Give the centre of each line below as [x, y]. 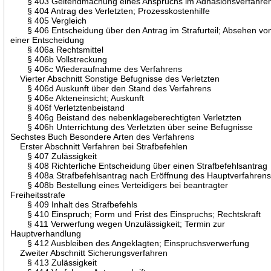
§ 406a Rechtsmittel [57, 49]
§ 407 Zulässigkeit [54, 156]
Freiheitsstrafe [38, 194]
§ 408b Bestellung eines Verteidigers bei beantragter [119, 185]
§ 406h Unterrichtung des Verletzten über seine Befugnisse [132, 127]
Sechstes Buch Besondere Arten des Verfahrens [103, 136]
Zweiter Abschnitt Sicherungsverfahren [89, 253]
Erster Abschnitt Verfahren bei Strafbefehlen [99, 146]
